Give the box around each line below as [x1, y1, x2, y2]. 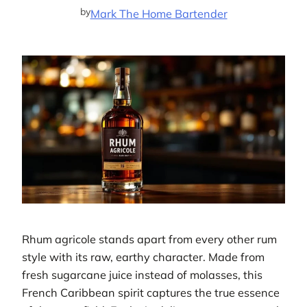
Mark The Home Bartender [90, 7, 228, 21]
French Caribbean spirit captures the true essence [22, 286, 280, 300]
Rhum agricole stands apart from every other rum [22, 232, 277, 247]
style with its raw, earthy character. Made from [22, 250, 265, 265]
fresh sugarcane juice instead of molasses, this [22, 268, 262, 282]
